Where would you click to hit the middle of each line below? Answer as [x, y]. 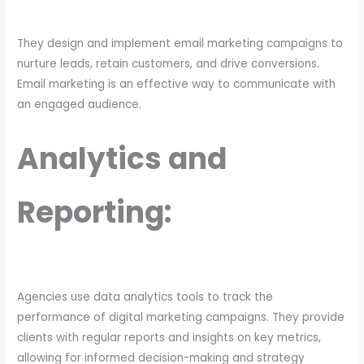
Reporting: [95, 213]
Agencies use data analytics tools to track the [145, 297]
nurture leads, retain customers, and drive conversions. [169, 64]
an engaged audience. [80, 105]
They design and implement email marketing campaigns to [180, 44]
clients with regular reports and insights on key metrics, [169, 337]
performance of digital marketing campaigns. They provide [181, 317]
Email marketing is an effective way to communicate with [177, 84]
